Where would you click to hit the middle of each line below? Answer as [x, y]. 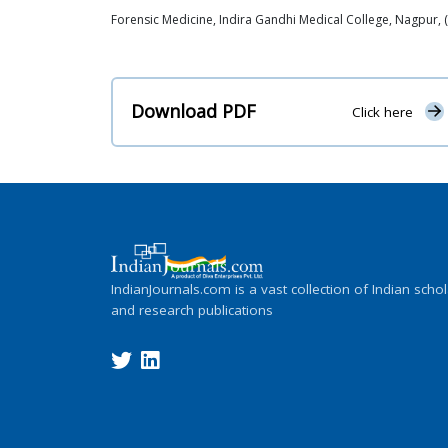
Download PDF [193, 111]
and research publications [192, 309]
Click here [382, 112]
